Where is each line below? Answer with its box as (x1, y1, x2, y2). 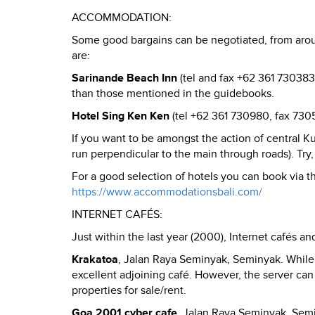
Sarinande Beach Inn (72, 71, 177, 86)
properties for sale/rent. (72, 283, 186, 298)
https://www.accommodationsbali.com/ (72, 185, 262, 200)
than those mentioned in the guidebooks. (72, 86, 274, 101)
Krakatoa (72, 252, 118, 267)
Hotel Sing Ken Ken (72, 109, 169, 124)
